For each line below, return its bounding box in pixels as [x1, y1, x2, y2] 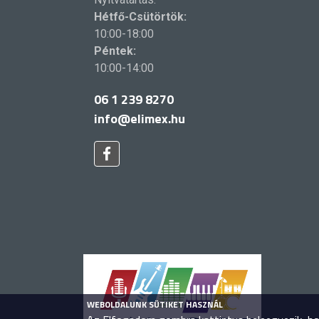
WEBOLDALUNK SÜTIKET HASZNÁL [87, 298, 223, 311]
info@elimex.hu [94, 108, 185, 128]
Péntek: [94, 43, 136, 58]
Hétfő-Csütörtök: [94, 9, 187, 23]
